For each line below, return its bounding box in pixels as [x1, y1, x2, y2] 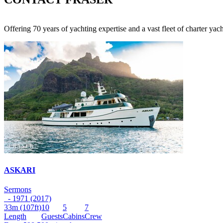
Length [4, 212, 26, 221]
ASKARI [4, 166, 35, 175]
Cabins [63, 212, 85, 221]
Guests [41, 212, 63, 221]
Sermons [4, 185, 31, 194]
